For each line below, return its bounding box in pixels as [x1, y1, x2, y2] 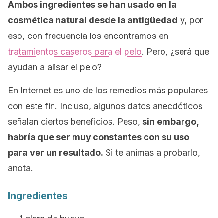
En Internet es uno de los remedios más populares [8, 85, 208, 95]
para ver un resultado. [8, 147, 103, 158]
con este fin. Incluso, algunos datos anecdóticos [8, 101, 202, 111]
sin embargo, [140, 116, 199, 127]
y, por [178, 15, 203, 25]
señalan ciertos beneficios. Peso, [8, 116, 140, 127]
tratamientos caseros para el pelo [8, 46, 142, 56]
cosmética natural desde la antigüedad [8, 15, 178, 25]
